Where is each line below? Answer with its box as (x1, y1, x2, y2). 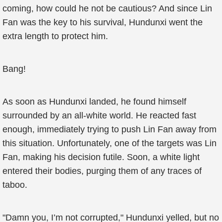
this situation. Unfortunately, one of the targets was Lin (2, 138, 217, 148)
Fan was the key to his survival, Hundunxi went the (2, 17, 203, 27)
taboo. (2, 180, 27, 190)
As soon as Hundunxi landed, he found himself (2, 97, 186, 107)
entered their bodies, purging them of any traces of (2, 166, 202, 176)
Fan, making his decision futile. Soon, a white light (2, 152, 200, 162)
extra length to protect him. (2, 31, 108, 41)
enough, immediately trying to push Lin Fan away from (2, 124, 217, 134)
